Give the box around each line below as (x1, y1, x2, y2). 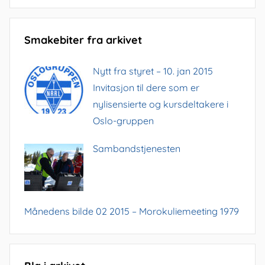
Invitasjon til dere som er (93, 81, 199, 93)
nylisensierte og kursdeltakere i (93, 98, 228, 110)
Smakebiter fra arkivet (24, 33, 142, 47)
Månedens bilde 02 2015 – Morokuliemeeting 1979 (24, 205, 239, 217)
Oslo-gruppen (93, 114, 154, 127)
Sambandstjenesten (93, 143, 180, 155)
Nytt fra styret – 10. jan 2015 (93, 64, 213, 77)
